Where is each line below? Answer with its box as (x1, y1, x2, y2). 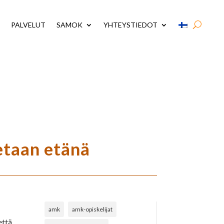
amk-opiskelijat (72, 205, 113, 213)
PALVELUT (11, 20, 46, 29)
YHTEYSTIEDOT (103, 20, 158, 29)
